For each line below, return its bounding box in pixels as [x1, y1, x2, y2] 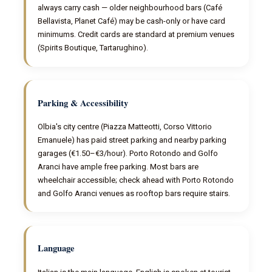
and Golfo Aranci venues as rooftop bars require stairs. [38, 188, 231, 198]
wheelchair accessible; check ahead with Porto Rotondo [38, 175, 234, 185]
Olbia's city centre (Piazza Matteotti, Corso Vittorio [38, 121, 212, 131]
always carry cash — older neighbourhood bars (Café [38, 3, 223, 13]
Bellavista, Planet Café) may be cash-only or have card [38, 16, 226, 26]
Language [38, 242, 75, 255]
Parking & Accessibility [38, 96, 129, 109]
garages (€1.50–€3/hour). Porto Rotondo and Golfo [38, 148, 219, 158]
